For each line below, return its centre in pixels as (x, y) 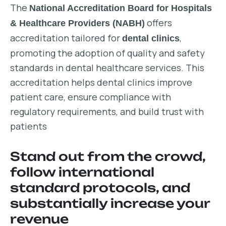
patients (29, 126)
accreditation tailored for (66, 38)
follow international (82, 172)
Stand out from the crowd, (108, 156)
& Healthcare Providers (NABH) (77, 23)
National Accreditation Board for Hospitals (121, 8)
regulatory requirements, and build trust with (107, 111)
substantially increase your (110, 203)
